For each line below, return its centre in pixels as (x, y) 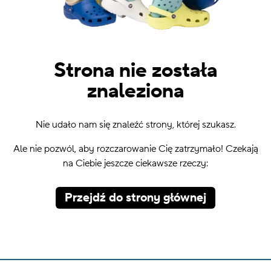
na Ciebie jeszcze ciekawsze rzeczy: (135, 164)
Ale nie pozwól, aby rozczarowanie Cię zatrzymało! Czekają (135, 149)
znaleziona (135, 91)
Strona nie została (135, 71)
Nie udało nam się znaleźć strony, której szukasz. (135, 125)
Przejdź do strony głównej (135, 198)
